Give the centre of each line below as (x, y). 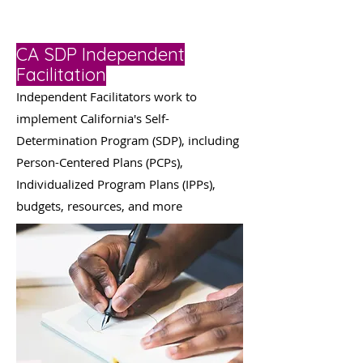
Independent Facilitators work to (107, 96)
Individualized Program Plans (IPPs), (116, 184)
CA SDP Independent (100, 54)
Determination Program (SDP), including (128, 140)
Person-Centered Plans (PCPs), (100, 162)
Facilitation (61, 74)
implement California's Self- (93, 118)
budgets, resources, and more (99, 205)
